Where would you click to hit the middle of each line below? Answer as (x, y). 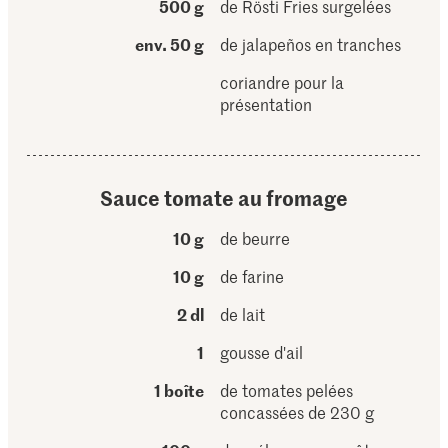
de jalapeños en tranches (311, 44)
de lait (243, 314)
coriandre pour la (282, 82)
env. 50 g (170, 44)
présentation (266, 104)
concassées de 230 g (297, 412)
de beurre (255, 238)
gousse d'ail (262, 352)
